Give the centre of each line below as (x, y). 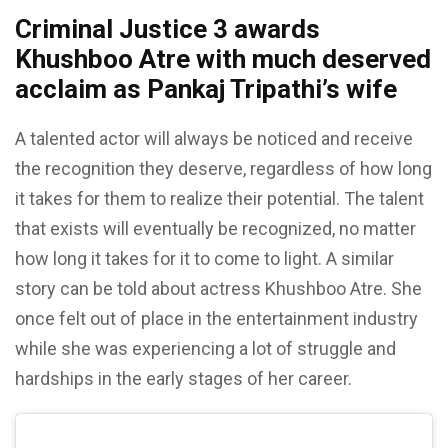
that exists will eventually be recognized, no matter (215, 229)
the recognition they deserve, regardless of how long (223, 169)
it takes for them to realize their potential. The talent (219, 199)
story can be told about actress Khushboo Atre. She (218, 289)
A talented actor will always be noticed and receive (214, 139)
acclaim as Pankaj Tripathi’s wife (206, 89)
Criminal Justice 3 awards (167, 29)
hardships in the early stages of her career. (183, 379)
